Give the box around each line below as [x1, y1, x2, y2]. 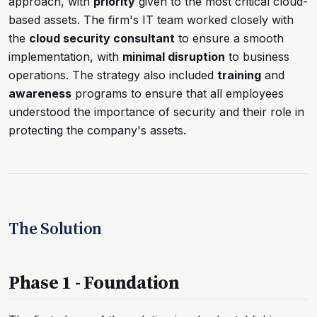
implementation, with [8, 49, 122, 64]
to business [225, 49, 289, 64]
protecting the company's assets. [8, 122, 186, 137]
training [217, 67, 261, 82]
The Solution [8, 217, 103, 240]
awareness [8, 86, 71, 100]
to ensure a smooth [175, 30, 284, 45]
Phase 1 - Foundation [8, 270, 180, 294]
